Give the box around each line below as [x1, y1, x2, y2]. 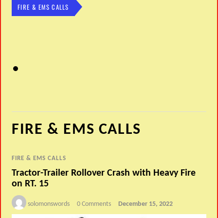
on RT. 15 [12, 179, 49, 189]
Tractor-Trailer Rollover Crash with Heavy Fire [12, 168, 196, 179]
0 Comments [77, 200, 111, 208]
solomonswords [28, 200, 70, 208]
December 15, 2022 [118, 200, 173, 208]
